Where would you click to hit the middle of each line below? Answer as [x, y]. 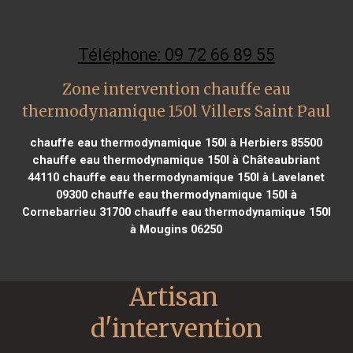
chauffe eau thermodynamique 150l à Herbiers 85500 [176, 142]
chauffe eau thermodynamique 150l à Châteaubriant [176, 160]
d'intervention [176, 328]
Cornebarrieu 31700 [76, 212]
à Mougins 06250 [176, 229]
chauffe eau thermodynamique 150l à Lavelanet [192, 177]
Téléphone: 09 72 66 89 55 [176, 54]
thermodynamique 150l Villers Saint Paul [176, 111]
